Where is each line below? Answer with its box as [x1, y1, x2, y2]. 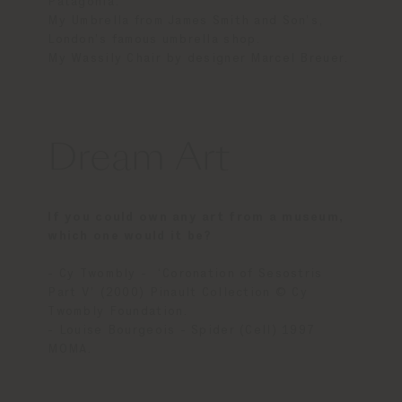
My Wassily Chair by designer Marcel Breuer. [48, 52, 350, 66]
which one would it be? [48, 230, 213, 243]
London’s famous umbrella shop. [48, 33, 262, 47]
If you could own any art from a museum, [48, 211, 344, 224]
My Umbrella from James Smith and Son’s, [48, 14, 324, 28]
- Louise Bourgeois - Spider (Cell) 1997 [48, 324, 316, 337]
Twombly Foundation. [48, 305, 189, 319]
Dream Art [48, 143, 231, 179]
